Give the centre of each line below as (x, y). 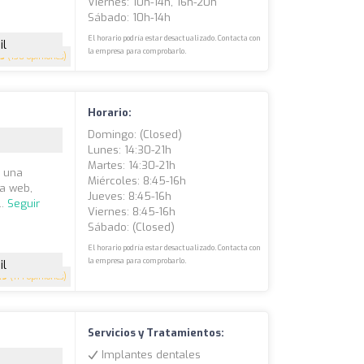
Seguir (24, 204)
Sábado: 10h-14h (130, 18)
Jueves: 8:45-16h (130, 197)
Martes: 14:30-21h (132, 166)
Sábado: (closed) (132, 227)
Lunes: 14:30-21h (130, 150)
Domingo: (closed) (135, 135)
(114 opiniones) (37, 277)
